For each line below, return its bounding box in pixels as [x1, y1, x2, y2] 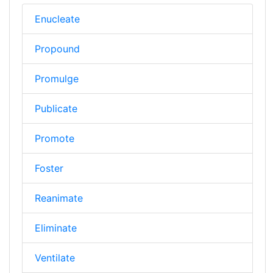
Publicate [35, 102, 77, 115]
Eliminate [35, 221, 77, 234]
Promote [35, 132, 74, 144]
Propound [35, 42, 80, 55]
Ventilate [35, 251, 75, 264]
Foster [35, 161, 63, 174]
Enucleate [35, 12, 80, 25]
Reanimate [35, 191, 83, 204]
